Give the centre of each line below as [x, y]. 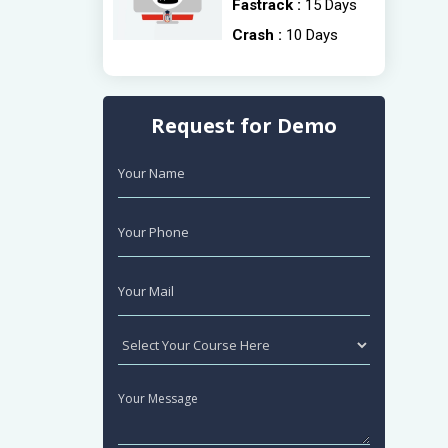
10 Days [312, 35]
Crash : [259, 35]
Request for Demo [244, 125]
